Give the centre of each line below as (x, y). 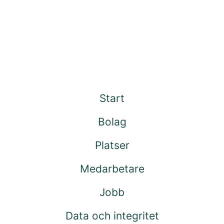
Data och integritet (112, 216)
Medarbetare (112, 169)
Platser (112, 145)
